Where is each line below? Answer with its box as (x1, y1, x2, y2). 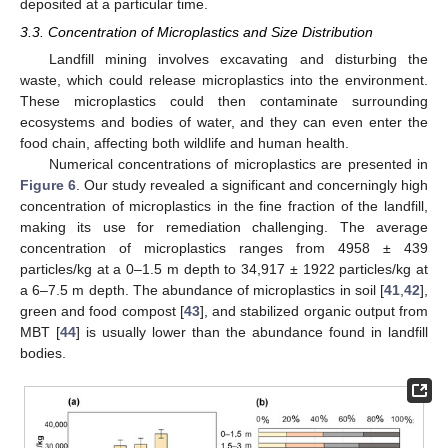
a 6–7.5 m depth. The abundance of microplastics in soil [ (20, 282, 384, 299)
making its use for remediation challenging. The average (20, 219, 428, 236)
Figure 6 (20, 177, 77, 194)
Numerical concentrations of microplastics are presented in (48, 156, 428, 173)
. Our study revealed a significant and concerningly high (76, 177, 429, 194)
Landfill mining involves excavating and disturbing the (48, 51, 428, 68)
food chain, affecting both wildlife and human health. (20, 135, 349, 152)
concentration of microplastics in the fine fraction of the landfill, (20, 198, 428, 215)
